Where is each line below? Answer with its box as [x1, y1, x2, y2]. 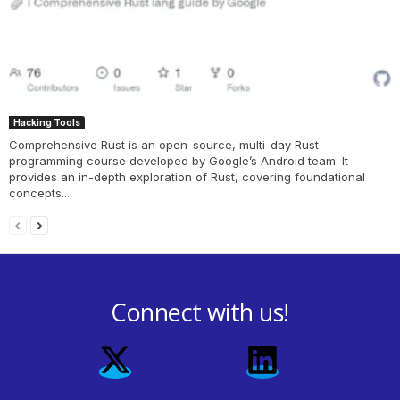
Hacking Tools [13, 116, 80, 128]
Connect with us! [111, 295, 289, 329]
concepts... [9, 185, 70, 200]
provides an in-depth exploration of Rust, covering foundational [9, 169, 365, 184]
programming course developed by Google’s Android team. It [9, 153, 348, 168]
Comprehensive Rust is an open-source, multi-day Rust [9, 137, 319, 152]
